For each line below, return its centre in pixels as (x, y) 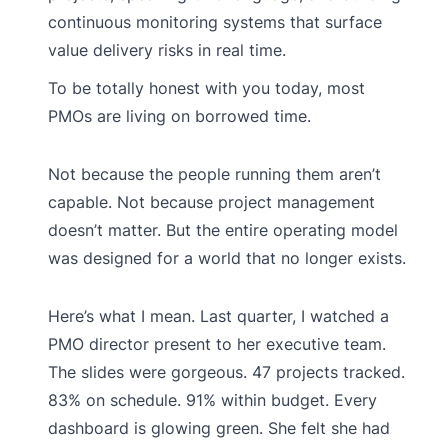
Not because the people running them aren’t (214, 173)
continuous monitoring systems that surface (215, 21)
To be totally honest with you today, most (206, 87)
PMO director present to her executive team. (217, 343)
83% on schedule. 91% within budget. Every (212, 399)
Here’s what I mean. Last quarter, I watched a (218, 315)
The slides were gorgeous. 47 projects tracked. (226, 371)
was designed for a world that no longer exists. (227, 257)
